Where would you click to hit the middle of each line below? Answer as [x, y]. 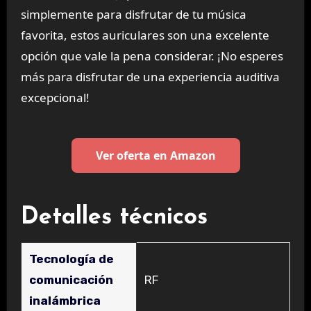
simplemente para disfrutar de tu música [133, 15]
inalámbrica [65, 300]
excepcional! [55, 98]
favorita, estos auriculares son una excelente [145, 35]
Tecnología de [71, 259]
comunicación [71, 279]
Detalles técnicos [114, 217]
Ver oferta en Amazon [155, 155]
